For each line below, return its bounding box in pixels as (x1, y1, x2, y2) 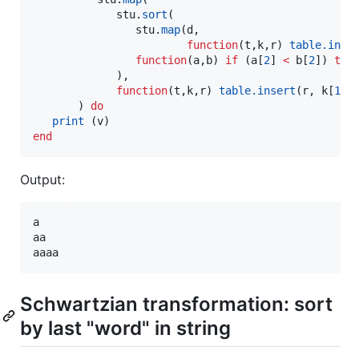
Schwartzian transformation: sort (20, 292, 333, 316)
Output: (20, 171, 65, 188)
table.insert (219, 83, 296, 97)
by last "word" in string (20, 316, 231, 340)
